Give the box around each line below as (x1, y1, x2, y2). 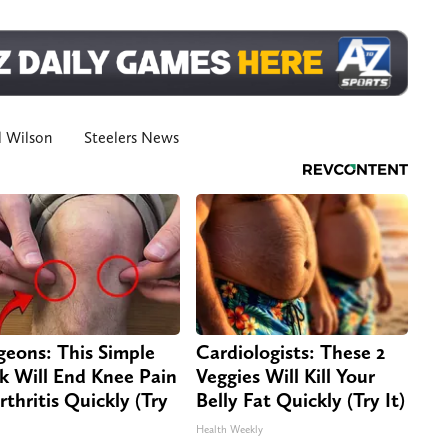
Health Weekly (196, 423, 263, 437)
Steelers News (84, 128, 179, 148)
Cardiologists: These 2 (196, 340, 385, 365)
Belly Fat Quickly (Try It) (196, 388, 405, 413)
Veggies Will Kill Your (196, 364, 375, 389)
